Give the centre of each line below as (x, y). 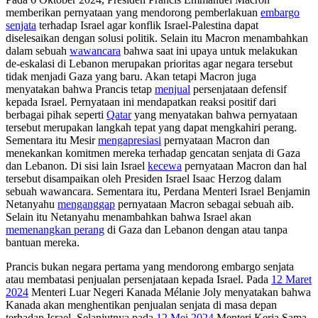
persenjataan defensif (238, 89)
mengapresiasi (130, 141)
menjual (172, 89)
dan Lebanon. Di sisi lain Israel (77, 166)
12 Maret (291, 280)
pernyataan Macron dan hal (244, 166)
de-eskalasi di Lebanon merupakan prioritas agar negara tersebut (149, 64)
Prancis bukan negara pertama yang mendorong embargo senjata (150, 267)
